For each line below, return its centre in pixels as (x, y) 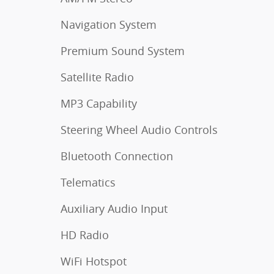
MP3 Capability (99, 103)
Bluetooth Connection (117, 156)
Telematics (88, 182)
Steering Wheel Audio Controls (139, 130)
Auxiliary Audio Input (114, 209)
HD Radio (85, 235)
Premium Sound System (123, 51)
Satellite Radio (97, 77)
